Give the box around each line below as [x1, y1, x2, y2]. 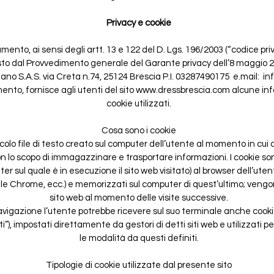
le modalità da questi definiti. [79, 233, 199, 243]
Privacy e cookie [106, 18, 171, 28]
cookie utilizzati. [106, 98, 171, 108]
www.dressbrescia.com [135, 85, 230, 95]
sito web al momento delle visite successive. [50, 193, 228, 202]
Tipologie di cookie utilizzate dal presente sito [46, 260, 232, 270]
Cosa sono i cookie [102, 125, 176, 135]
